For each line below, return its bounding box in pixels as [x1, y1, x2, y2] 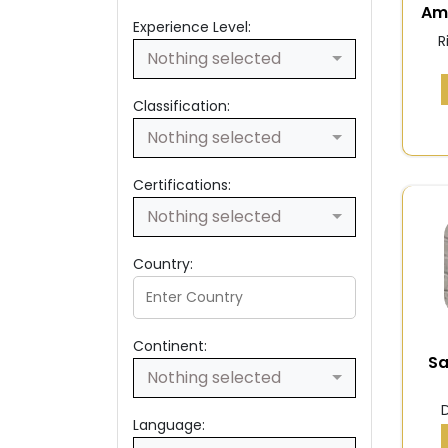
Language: [133, 415, 205, 436]
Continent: [133, 336, 207, 357]
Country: [133, 254, 193, 275]
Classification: [133, 96, 230, 117]
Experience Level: [133, 17, 251, 38]
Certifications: [133, 175, 231, 196]
